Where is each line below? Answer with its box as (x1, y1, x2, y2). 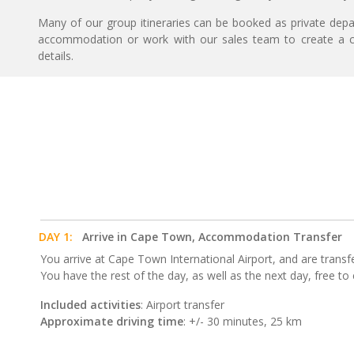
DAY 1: (39, 229, 73, 244)
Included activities (40, 297, 141, 312)
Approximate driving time (40, 314, 183, 329)
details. (38, 48, 73, 63)
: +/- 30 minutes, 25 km (183, 314, 302, 329)
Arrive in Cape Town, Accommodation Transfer (82, 229, 342, 244)
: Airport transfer (141, 297, 224, 312)
